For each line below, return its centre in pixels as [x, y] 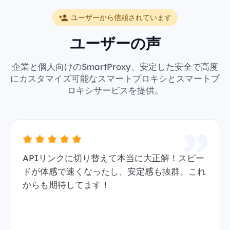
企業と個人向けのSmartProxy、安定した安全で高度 [115, 66]
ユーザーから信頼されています [121, 17]
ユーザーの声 [115, 43]
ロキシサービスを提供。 [115, 90]
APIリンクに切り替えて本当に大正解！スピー [113, 158]
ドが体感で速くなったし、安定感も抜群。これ [114, 171]
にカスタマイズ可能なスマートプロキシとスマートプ [115, 78]
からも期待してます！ [66, 185]
